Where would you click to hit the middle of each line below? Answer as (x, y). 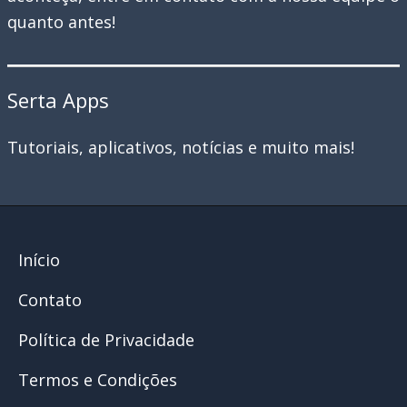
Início (39, 260)
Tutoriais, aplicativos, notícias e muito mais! (181, 147)
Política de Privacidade (106, 340)
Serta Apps (58, 100)
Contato (50, 300)
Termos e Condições (98, 380)
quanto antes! (61, 22)
